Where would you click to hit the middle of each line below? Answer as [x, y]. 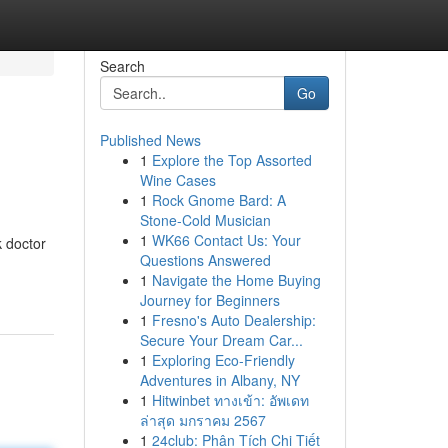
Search [122, 66]
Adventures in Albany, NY [219, 380]
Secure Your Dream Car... [221, 340]
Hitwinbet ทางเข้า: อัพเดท [230, 400]
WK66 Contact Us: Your [226, 240]
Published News [150, 140]
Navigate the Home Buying [236, 280]
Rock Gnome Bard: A [218, 200]
